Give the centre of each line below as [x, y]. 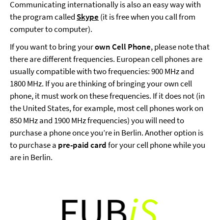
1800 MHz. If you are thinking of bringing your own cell [101, 83]
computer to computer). [51, 29]
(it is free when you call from [147, 17]
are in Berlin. [31, 157]
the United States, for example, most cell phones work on [107, 108]
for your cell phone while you [156, 145]
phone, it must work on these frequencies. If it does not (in [107, 96]
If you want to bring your [52, 47]
